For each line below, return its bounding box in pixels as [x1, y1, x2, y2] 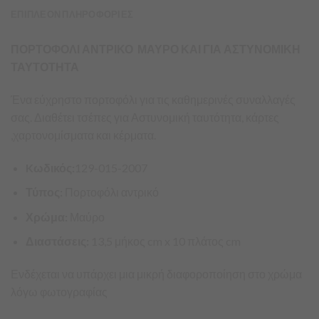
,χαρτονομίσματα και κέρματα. [11, 127, 156, 142]
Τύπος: [25, 185, 65, 199]
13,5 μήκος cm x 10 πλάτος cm [90, 234, 241, 249]
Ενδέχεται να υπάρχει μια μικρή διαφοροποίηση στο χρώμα [11, 267, 302, 281]
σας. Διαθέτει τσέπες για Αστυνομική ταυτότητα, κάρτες [11, 110, 279, 124]
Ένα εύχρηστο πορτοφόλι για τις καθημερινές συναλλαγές [11, 92, 296, 106]
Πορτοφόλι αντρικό [64, 185, 159, 199]
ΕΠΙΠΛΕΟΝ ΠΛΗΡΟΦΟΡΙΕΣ [11, 9, 134, 21]
